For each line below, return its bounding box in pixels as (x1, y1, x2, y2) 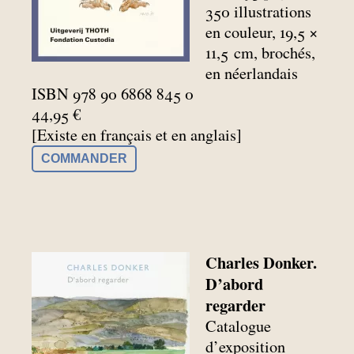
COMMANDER (41, 152, 127, 166)
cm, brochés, (234, 42, 316, 64)
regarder (205, 292, 266, 317)
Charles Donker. (205, 250, 318, 274)
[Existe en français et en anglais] (32, 124, 242, 146)
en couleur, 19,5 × (205, 21, 318, 43)
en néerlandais (205, 62, 299, 85)
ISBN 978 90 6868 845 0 (32, 83, 194, 105)
